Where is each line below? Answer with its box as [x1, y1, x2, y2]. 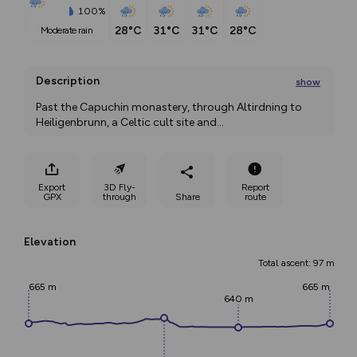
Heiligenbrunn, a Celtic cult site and [36, 116, 217, 129]
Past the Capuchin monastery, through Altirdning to [36, 100, 302, 114]
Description [36, 74, 100, 88]
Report [241, 181, 269, 193]
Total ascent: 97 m [258, 257, 335, 269]
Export [38, 181, 65, 193]
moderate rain [48, 25, 93, 37]
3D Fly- [104, 181, 135, 193]
